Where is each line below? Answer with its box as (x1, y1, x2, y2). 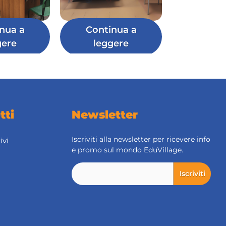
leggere (93, 38, 129, 49)
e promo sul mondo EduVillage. (72, 145, 183, 155)
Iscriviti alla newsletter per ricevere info (72, 135, 210, 144)
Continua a (85, 24, 137, 36)
